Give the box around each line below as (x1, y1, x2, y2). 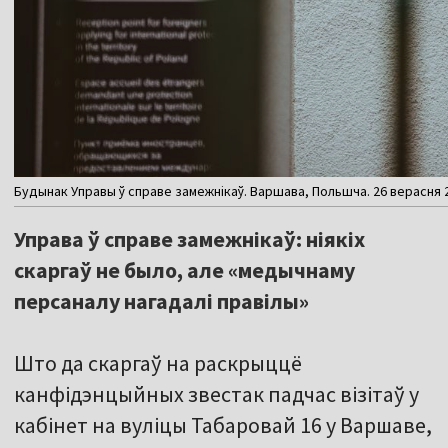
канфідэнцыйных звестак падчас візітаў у (14, 380, 419, 409)
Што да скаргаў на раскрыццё (14, 349, 302, 378)
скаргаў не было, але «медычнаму (14, 256, 355, 285)
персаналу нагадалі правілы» (14, 287, 309, 316)
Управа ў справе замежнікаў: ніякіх (14, 225, 365, 254)
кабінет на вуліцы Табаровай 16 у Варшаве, (14, 411, 432, 440)
